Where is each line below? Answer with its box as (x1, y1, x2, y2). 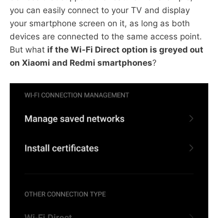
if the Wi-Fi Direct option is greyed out (47, 44, 203, 54)
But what (10, 44, 47, 54)
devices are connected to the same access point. (10, 31, 202, 41)
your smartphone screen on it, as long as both (10, 18, 190, 28)
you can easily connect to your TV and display (10, 5, 190, 15)
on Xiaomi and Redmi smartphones (10, 57, 152, 68)
